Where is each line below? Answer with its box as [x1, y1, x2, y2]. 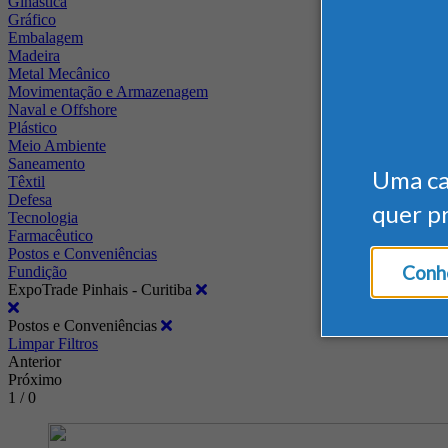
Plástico [8, 118, 57, 136]
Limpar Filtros [8, 334, 98, 352]
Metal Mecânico [8, 64, 110, 82]
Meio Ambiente [8, 136, 106, 154]
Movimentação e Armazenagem [8, 82, 208, 100]
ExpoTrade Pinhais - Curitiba [8, 280, 196, 298]
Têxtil [8, 172, 45, 190]
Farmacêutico [8, 226, 93, 244]
